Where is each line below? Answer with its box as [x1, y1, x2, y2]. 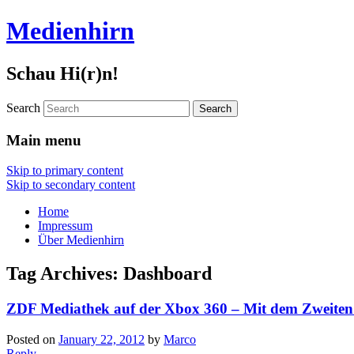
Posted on [6, 332, 58, 346]
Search [6, 100, 40, 115]
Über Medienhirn [38, 233, 124, 247]
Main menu [6, 131, 81, 149]
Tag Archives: [6, 263, 123, 284]
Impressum [38, 219, 92, 233]
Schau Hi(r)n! [6, 62, 119, 84]
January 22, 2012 [58, 332, 145, 346]
